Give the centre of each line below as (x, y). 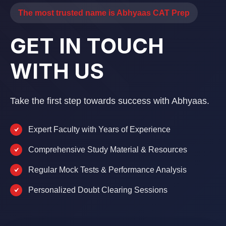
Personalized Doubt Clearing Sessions (98, 190)
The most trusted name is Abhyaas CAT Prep (104, 13)
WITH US (57, 71)
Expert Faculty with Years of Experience (99, 129)
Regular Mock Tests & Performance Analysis (107, 170)
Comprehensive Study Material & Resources (108, 150)
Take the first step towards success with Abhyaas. (110, 101)
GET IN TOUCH (87, 46)
